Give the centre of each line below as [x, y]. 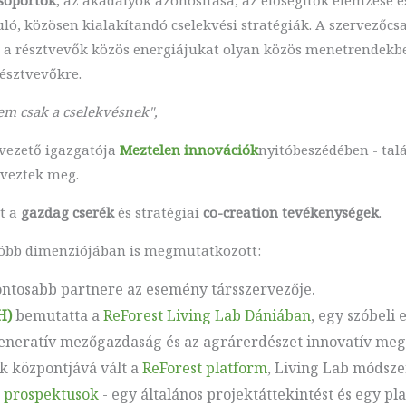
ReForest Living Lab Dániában [207, 315]
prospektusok [51, 394]
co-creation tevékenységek [290, 212]
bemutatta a [57, 315]
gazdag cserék [67, 212]
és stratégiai [158, 212]
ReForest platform [204, 367]
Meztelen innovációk [188, 149]
